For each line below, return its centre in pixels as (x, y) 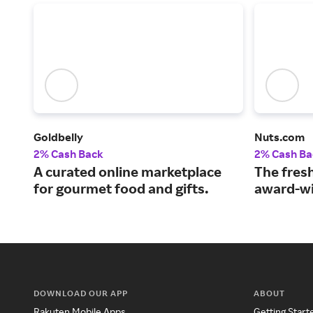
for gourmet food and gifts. (121, 189)
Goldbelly (58, 137)
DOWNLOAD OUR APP (81, 293)
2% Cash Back (68, 154)
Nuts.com (279, 137)
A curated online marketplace (128, 172)
